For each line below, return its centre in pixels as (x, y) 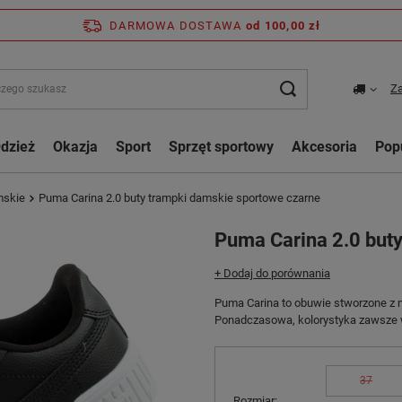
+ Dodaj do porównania (272, 273)
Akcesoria (324, 147)
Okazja (75, 147)
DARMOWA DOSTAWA (176, 25)
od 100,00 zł (284, 25)
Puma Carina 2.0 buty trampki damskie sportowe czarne (179, 198)
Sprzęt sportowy (221, 147)
